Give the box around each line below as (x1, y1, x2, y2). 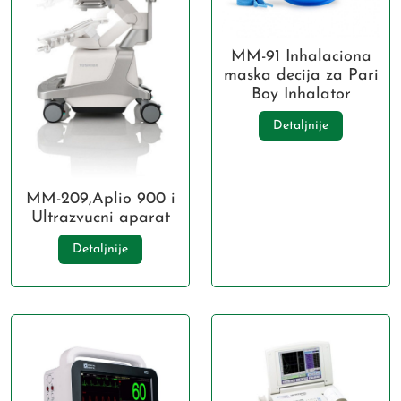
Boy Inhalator (251, 86, 351, 104)
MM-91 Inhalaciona (230, 48, 371, 66)
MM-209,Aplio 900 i (25, 190, 175, 208)
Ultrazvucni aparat (30, 209, 170, 226)
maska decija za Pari (223, 67, 379, 85)
